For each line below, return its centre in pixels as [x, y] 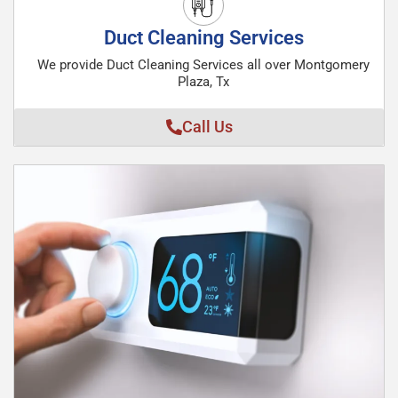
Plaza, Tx [203, 82]
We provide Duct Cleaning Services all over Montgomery [203, 65]
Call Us [207, 127]
